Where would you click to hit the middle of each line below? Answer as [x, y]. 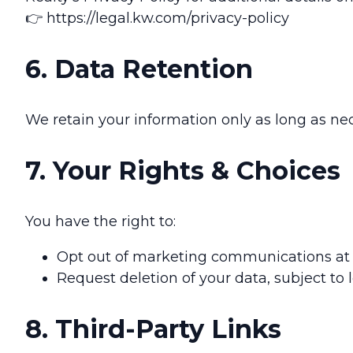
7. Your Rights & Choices [183, 171]
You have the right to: [100, 222]
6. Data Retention [139, 69]
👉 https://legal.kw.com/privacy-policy [157, 19]
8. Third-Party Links [153, 329]
